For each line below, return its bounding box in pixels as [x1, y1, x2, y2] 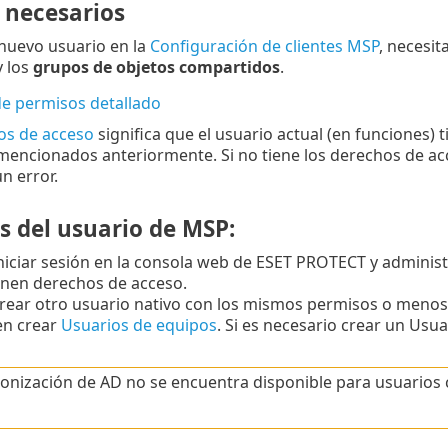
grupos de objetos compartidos [32, 56, 280, 79]
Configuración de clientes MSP [149, 35, 379, 58]
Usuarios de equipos [60, 314, 217, 337]
